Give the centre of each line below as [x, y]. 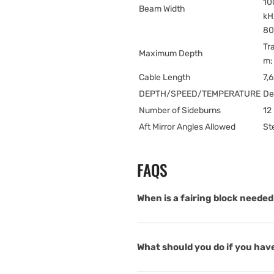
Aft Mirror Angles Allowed [187, 127]
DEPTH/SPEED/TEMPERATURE [200, 94]
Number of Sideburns [180, 110]
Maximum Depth [171, 53]
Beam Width [162, 9]
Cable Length [165, 77]
